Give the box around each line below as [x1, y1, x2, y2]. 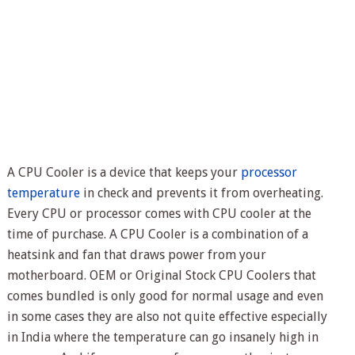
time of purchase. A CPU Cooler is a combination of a [6, 227, 308, 242]
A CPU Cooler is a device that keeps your [6, 165, 241, 180]
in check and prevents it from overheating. [79, 185, 323, 200]
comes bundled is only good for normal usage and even [6, 288, 323, 303]
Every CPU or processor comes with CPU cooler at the [6, 206, 311, 221]
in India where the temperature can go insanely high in [6, 330, 319, 345]
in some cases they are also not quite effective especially [6, 309, 327, 324]
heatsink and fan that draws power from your [6, 247, 266, 262]
